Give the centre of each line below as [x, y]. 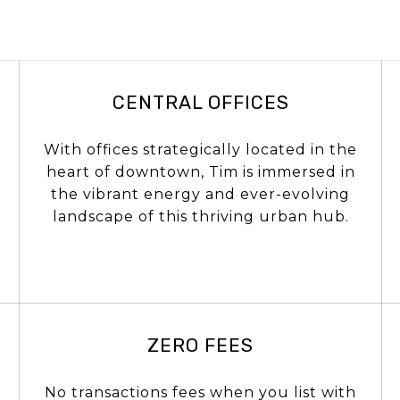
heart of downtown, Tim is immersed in [200, 171]
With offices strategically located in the [200, 149]
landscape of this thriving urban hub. [200, 216]
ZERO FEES [200, 345]
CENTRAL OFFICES [200, 102]
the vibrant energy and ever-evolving [200, 194]
